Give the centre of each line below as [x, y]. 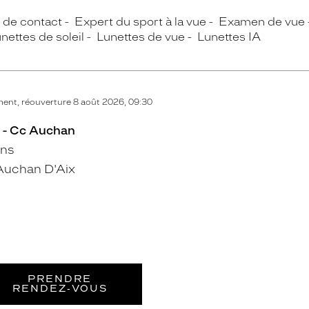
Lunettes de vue [141, 37]
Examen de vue [262, 22]
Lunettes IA [229, 37]
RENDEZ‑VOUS [60, 289]
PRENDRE [60, 279]
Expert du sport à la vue [140, 22]
